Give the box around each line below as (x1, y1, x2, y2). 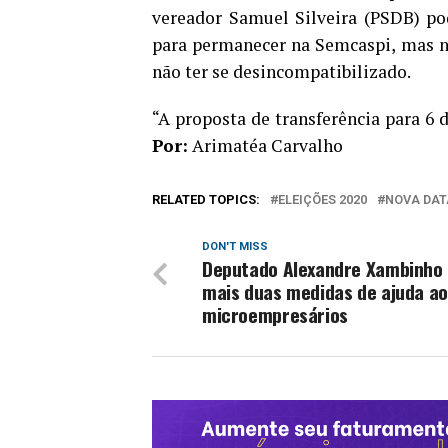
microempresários (202, 300, 348, 329)
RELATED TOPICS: (152, 192, 260, 207)
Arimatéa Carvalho (188, 134, 343, 157)
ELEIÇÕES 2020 (278, 192, 367, 207)
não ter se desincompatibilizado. (152, 60, 411, 83)
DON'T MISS (202, 240, 268, 253)
